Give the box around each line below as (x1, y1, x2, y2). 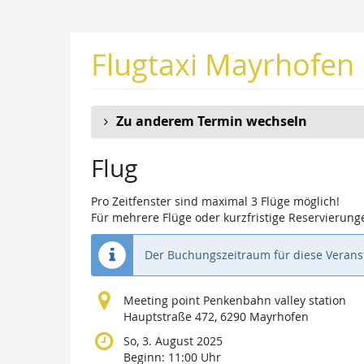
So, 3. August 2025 (123, 333, 223, 349)
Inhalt (11, 39, 43, 55)
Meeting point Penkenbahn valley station (123, 292, 346, 309)
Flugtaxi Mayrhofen (91, 45, 354, 84)
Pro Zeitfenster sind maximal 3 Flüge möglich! (91, 193, 340, 210)
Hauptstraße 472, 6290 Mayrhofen (123, 309, 309, 325)
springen (11, 55, 60, 71)
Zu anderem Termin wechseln (116, 112, 307, 131)
